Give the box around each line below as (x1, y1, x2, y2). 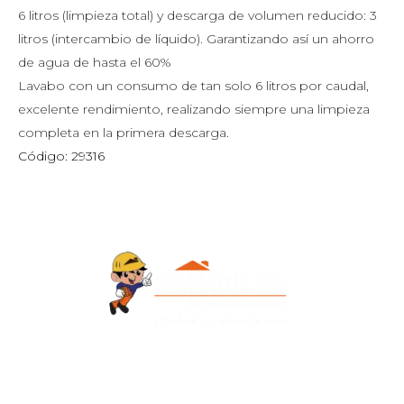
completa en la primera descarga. (18, 124, 229, 141)
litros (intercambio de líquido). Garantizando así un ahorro (18, 31, 374, 47)
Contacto (14, 365, 99, 390)
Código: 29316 (18, 148, 105, 164)
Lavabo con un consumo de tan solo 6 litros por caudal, (18, 78, 369, 94)
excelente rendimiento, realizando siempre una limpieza (18, 101, 370, 117)
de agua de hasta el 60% (18, 54, 171, 70)
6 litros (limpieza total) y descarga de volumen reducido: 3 (18, 7, 377, 23)
